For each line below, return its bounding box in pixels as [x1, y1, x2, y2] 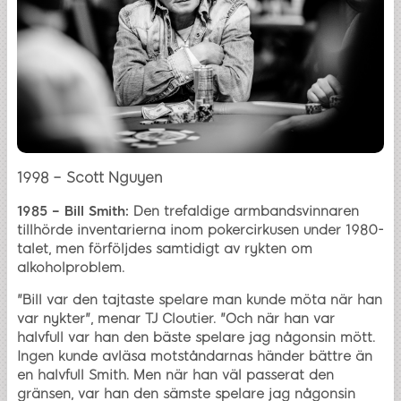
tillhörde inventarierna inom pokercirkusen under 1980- [17, 221, 384, 238]
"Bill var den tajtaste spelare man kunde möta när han [17, 291, 382, 308]
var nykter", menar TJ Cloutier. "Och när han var [17, 310, 335, 327]
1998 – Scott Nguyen [17, 168, 163, 186]
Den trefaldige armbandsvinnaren [129, 202, 359, 219]
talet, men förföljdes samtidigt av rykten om [17, 240, 312, 257]
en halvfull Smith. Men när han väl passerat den [17, 366, 334, 383]
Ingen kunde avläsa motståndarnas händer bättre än [17, 347, 372, 364]
